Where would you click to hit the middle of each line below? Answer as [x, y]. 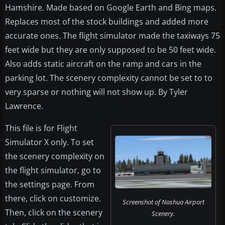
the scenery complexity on [55, 156]
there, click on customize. [53, 199]
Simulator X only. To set [49, 142]
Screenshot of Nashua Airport [163, 202]
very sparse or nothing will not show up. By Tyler [96, 92]
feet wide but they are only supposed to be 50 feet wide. [110, 50]
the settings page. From [50, 185]
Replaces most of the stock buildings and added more [107, 22]
